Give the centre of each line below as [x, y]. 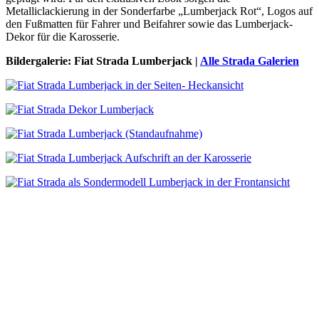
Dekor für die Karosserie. [63, 37]
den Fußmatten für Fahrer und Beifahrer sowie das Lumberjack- [149, 24]
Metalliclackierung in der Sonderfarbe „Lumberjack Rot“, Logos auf [159, 11]
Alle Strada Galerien [250, 61]
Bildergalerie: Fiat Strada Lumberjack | [103, 61]
